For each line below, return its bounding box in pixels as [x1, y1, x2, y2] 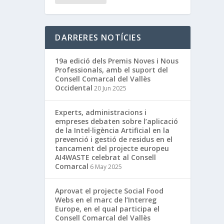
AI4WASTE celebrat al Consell [55, 152, 156, 162]
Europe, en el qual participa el [55, 203, 160, 213]
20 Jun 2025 [94, 83, 127, 92]
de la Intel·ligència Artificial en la [55, 125, 170, 135]
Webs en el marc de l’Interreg [55, 194, 157, 204]
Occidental [55, 82, 93, 92]
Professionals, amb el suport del [55, 64, 168, 74]
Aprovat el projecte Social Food [55, 185, 164, 195]
